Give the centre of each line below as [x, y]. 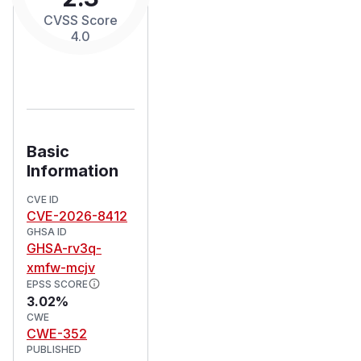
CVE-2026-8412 [77, 216]
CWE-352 [57, 333]
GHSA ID [47, 231]
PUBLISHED [54, 349]
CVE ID [43, 199]
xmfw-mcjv [61, 267]
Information [73, 170]
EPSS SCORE [57, 284]
